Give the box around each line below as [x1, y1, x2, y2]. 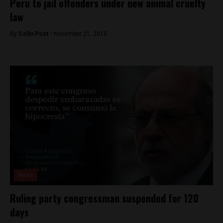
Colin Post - [18, 30, 54, 37]
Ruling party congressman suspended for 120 [10, 191, 199, 206]
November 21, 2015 [54, 30, 107, 37]
